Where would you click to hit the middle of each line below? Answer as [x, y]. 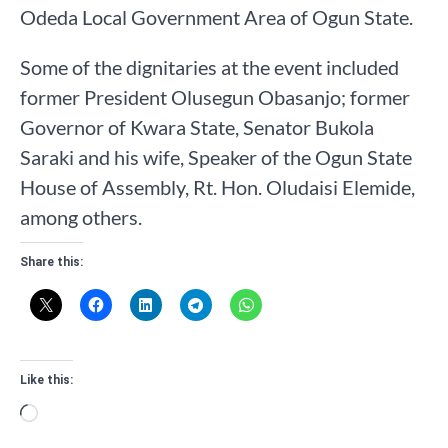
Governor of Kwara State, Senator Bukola [197, 127]
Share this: [51, 262]
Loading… [78, 413]
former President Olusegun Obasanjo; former [215, 97]
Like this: [46, 380]
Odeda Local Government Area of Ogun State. [216, 17]
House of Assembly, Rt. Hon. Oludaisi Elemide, [217, 187]
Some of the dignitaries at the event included [209, 67]
